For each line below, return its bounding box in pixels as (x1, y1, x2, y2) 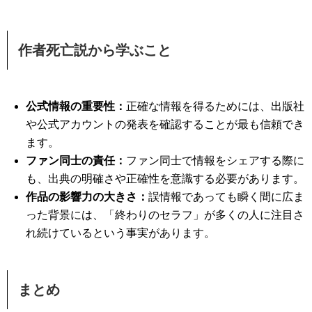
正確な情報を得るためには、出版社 (126, 100, 305, 112)
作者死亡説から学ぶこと (18, 42, 171, 58)
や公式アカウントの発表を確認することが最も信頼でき (26, 118, 305, 130)
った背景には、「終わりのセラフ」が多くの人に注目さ (26, 208, 305, 221)
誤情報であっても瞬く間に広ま (148, 190, 305, 203)
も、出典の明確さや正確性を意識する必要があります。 (26, 172, 305, 185)
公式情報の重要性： (26, 100, 127, 112)
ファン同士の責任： (26, 154, 127, 166)
